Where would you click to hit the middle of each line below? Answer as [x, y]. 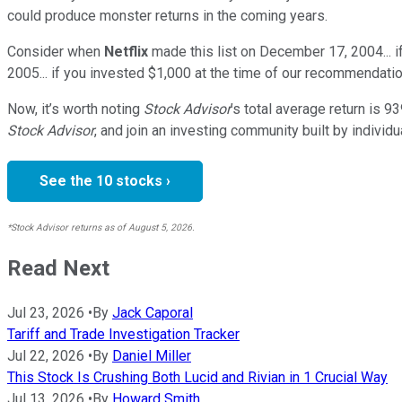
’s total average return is [306, 109]
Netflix [126, 51]
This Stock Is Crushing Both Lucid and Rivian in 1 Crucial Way [197, 377]
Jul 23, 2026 [46, 312]
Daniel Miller [152, 355]
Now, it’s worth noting [74, 109]
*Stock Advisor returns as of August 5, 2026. [101, 227]
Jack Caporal [153, 312]
